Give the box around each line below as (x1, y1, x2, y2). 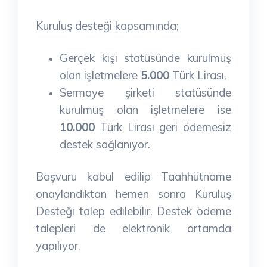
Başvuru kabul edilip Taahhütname (36, 169, 231, 184)
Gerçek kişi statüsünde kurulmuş (60, 50, 231, 65)
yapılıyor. (36, 238, 80, 253)
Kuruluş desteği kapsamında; (36, 18, 179, 33)
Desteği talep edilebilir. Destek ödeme (36, 203, 231, 218)
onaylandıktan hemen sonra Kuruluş (36, 186, 231, 201)
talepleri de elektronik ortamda (36, 221, 231, 235)
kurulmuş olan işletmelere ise (60, 102, 231, 117)
